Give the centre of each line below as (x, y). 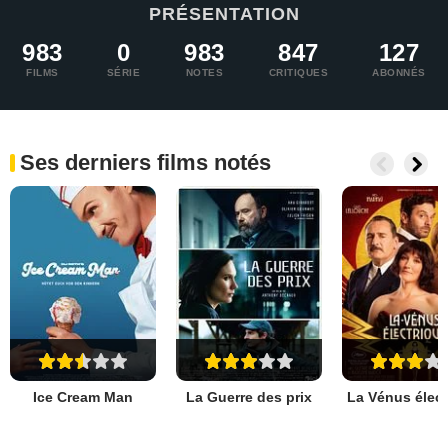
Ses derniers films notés (145, 162)
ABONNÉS (399, 72)
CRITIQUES (298, 72)
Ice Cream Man (83, 396)
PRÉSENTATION (224, 14)
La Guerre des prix (249, 396)
